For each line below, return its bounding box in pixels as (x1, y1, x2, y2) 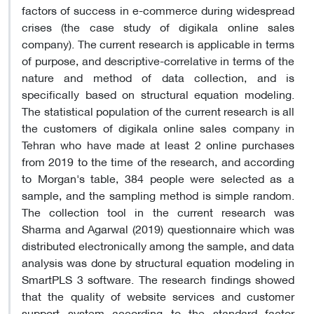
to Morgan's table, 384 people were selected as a (22, 167, 294, 188)
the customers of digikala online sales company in (22, 116, 294, 137)
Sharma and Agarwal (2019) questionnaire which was (22, 217, 294, 238)
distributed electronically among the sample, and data (22, 234, 294, 255)
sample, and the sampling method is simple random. (22, 184, 294, 205)
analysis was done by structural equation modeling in (22, 251, 294, 272)
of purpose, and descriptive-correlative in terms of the (22, 49, 294, 70)
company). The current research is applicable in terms (22, 32, 294, 53)
